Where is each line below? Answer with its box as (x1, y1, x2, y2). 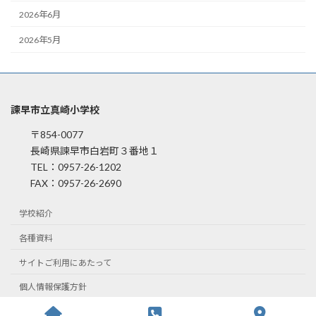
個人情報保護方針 (19, 281, 87, 293)
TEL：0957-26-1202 (11, 160, 121, 173)
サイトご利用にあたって (19, 257, 111, 268)
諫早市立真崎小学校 (11, 103, 99, 116)
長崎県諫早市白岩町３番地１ (11, 144, 159, 157)
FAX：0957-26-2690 (11, 176, 121, 189)
